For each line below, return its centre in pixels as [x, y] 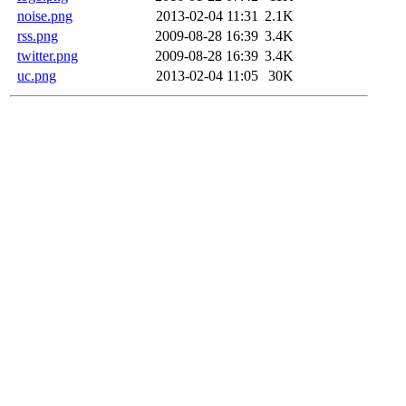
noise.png [45, 15]
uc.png [37, 75]
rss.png [38, 35]
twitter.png [48, 55]
